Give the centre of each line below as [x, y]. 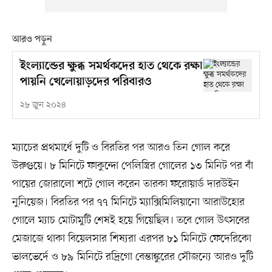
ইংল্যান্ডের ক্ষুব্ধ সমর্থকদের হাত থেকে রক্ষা [111, 67]
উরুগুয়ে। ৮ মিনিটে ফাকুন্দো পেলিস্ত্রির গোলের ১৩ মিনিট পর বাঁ [132, 166]
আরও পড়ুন [32, 40]
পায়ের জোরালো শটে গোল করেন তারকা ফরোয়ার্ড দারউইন [125, 184]
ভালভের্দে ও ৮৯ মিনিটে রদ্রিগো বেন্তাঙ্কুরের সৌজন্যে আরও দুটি [132, 257]
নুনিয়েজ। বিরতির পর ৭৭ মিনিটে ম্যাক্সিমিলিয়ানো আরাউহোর [128, 202]
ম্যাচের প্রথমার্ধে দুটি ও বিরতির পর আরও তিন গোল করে [121, 148]
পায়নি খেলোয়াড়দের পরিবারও [85, 83]
